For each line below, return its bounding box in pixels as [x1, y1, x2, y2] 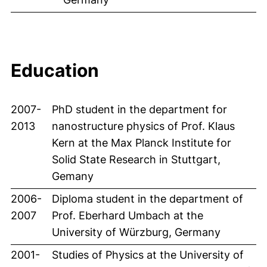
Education [11, 60, 99, 81]
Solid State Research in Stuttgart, [52, 153, 221, 166]
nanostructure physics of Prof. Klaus [52, 120, 235, 132]
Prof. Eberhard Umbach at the [52, 209, 203, 222]
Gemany [52, 170, 94, 182]
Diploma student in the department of [52, 193, 243, 205]
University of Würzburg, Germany [52, 226, 221, 238]
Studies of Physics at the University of [52, 249, 244, 261]
